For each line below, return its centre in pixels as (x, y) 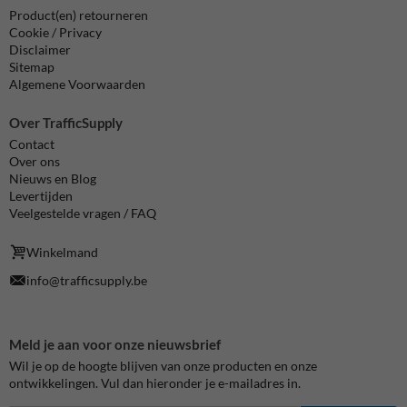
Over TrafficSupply (66, 123)
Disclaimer (40, 50)
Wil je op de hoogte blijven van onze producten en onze (163, 365)
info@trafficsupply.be (87, 281)
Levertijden (41, 195)
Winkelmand (63, 252)
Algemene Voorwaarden (77, 84)
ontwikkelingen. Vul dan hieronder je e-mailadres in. (155, 382)
